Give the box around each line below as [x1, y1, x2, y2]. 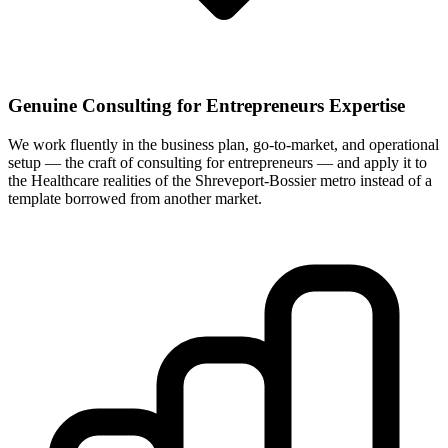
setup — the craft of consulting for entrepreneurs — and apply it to [8, 153, 427, 171]
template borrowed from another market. [8, 189, 262, 207]
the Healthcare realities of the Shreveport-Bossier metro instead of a [8, 171, 432, 189]
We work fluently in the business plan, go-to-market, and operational [8, 135, 439, 153]
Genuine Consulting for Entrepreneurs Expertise [8, 95, 405, 117]
